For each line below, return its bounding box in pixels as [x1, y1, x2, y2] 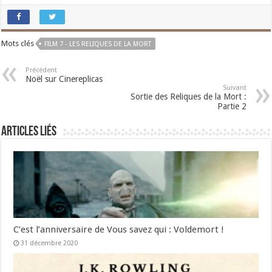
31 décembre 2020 [21, 239, 78, 248]
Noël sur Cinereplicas [25, 74, 103, 84]
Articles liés [1, 125, 57, 140]
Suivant [222, 84, 246, 92]
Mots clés [1, 39, 35, 49]
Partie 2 [217, 101, 246, 112]
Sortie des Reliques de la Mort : [130, 92, 246, 102]
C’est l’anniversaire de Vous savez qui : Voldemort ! [13, 224, 225, 236]
